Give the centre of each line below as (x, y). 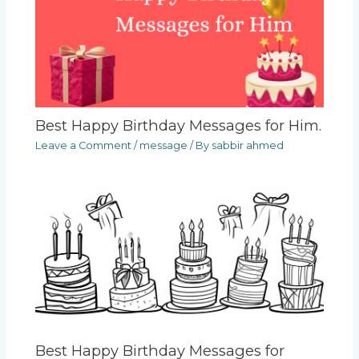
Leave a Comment (84, 146)
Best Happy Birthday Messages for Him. (179, 126)
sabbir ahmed (248, 146)
